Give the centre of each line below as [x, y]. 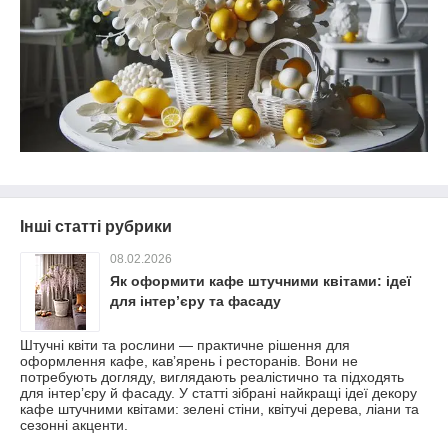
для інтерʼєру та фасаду [195, 301]
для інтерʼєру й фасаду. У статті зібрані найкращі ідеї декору [218, 393]
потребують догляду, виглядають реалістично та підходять [212, 377]
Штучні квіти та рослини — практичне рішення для [185, 345]
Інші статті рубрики [96, 227]
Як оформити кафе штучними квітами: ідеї [260, 281]
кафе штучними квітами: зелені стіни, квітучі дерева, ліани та [219, 409]
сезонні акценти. [74, 425]
